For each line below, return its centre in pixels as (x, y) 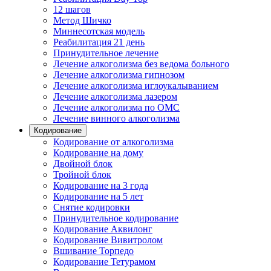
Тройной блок (82, 175)
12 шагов (72, 9)
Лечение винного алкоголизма (116, 118)
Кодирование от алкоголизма (113, 142)
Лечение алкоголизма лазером (115, 96)
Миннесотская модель (99, 31)
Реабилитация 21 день (99, 42)
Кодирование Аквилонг (103, 229)
